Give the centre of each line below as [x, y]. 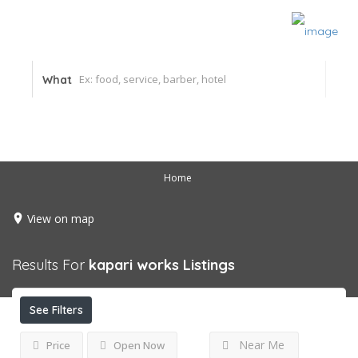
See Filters [56, 310]
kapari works [134, 265]
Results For [50, 265]
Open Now [138, 345]
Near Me [261, 345]
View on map [61, 218]
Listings [209, 265]
